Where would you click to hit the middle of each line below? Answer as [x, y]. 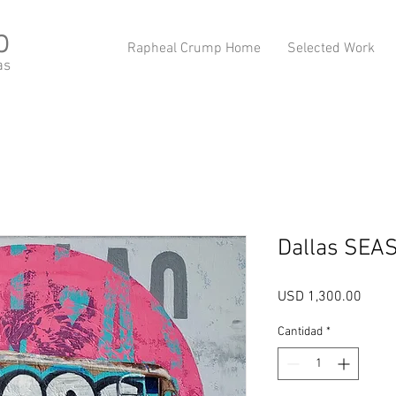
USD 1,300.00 [320, 297]
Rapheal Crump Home [194, 49]
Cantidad [300, 332]
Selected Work [331, 49]
